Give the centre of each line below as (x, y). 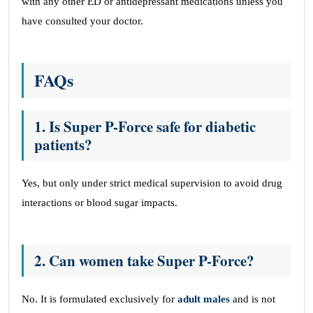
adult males (204, 299)
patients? (63, 144)
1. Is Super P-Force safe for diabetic (145, 126)
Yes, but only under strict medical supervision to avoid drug (152, 183)
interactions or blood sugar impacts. (100, 202)
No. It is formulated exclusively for (100, 299)
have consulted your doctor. (82, 21)
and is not (253, 299)
